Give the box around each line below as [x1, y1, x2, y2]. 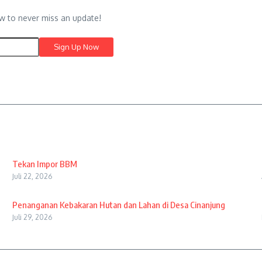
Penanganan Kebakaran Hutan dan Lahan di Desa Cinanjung [12, 199, 225, 210]
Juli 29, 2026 [12, 213, 52, 222]
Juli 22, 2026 [12, 172, 52, 181]
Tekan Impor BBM [12, 158, 77, 169]
